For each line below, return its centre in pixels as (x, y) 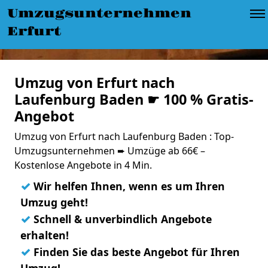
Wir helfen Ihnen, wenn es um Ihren (128, 186)
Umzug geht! (54, 202)
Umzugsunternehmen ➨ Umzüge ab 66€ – (110, 151)
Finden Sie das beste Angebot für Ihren (135, 252)
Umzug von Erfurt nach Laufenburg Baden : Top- (124, 136)
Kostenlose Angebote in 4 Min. (83, 165)
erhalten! (45, 235)
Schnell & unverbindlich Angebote (121, 219)
